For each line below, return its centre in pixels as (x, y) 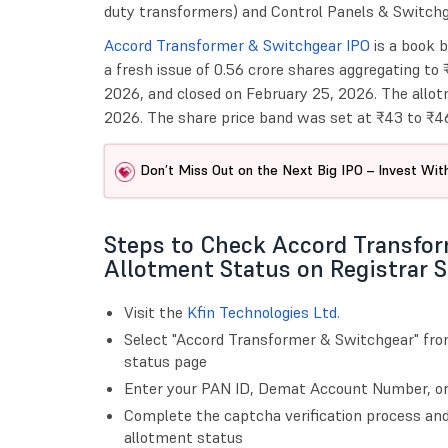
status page (165, 361)
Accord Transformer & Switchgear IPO (236, 45)
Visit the (155, 312)
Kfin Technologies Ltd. (263, 312)
